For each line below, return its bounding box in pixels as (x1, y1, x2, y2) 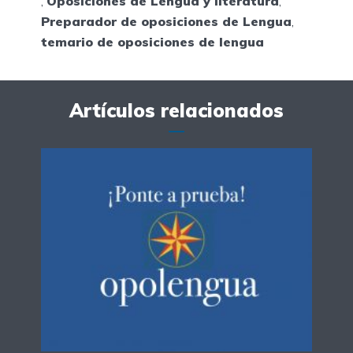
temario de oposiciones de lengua (41, 34, 264, 50)
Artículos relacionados (69, 98, 284, 123)
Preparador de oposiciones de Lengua (41, 13, 292, 30)
